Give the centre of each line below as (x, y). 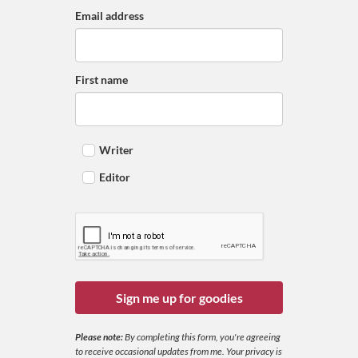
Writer (114, 149)
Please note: (100, 336)
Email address (109, 15)
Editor (112, 177)
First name (101, 79)
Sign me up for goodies (179, 297)
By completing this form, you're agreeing (203, 336)
